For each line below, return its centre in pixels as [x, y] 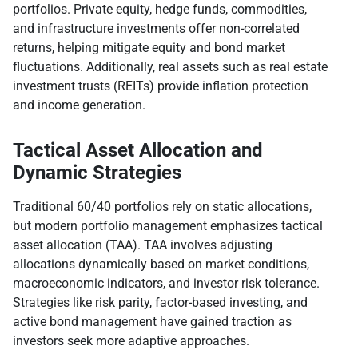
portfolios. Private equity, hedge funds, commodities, [160, 10]
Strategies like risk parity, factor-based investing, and [160, 303]
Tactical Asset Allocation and [138, 151]
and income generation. [79, 105]
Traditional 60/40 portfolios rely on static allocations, [162, 207]
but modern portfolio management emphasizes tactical [168, 226]
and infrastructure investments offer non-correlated [156, 29]
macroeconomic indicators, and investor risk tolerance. [166, 284]
